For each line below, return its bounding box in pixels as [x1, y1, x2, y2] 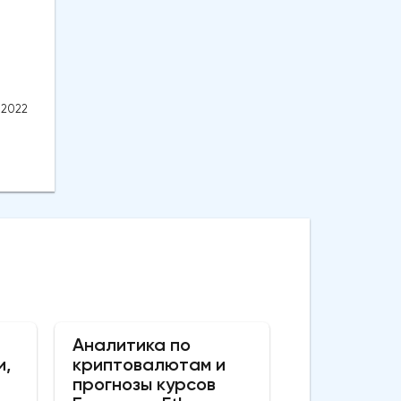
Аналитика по [72, 334, 191, 356]
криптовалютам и [72, 354, 226, 376]
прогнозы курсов [72, 373, 216, 396]
